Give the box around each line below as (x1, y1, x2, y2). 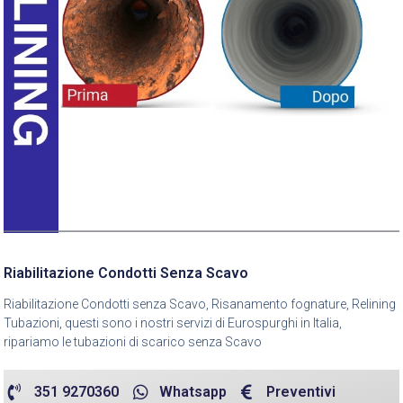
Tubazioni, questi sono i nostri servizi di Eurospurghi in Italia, (4, 316, 342, 331)
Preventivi (266, 383, 336, 401)
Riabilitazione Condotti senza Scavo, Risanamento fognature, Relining (4, 297, 396, 312)
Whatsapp (158, 383, 227, 401)
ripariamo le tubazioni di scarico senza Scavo (4, 335, 262, 350)
